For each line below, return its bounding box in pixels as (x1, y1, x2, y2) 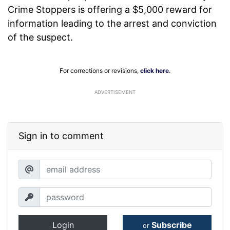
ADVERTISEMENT (94, 89, 136, 95)
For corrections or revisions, (60, 67, 140, 75)
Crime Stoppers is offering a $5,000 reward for (8, 4, 212, 15)
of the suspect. (8, 32, 75, 43)
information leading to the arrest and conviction (8, 18, 217, 29)
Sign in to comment (18, 130, 104, 142)
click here (140, 67, 169, 75)
